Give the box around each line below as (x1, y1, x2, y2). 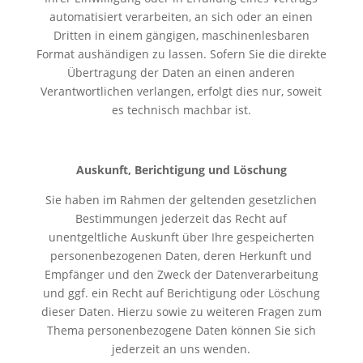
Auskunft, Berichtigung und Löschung (75, 161, 287, 177)
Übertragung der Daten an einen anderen (67, 64, 296, 80)
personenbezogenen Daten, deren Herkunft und (50, 247, 313, 263)
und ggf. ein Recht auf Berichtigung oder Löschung (42, 284, 320, 301)
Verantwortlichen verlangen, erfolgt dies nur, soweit (41, 83, 322, 99)
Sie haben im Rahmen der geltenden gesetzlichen (45, 191, 318, 207)
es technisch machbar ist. (111, 101, 251, 117)
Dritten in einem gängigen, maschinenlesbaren (53, 27, 310, 43)
